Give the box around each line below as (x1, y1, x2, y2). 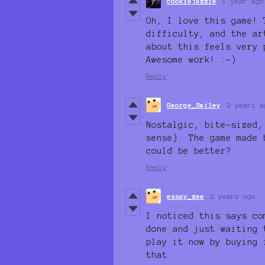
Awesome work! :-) (146, 54, 237, 64)
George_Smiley (167, 101, 221, 109)
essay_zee (167, 192, 204, 200)
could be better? (146, 146, 237, 156)
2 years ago (210, 192, 256, 200)
